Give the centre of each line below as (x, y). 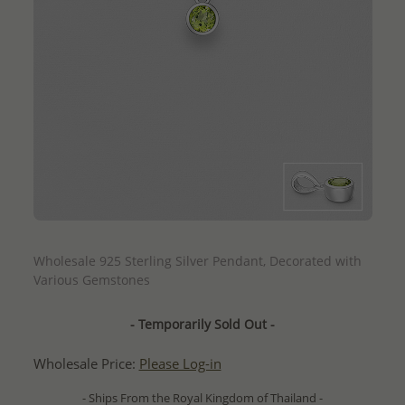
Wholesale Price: (86, 363)
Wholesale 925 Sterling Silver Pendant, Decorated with (197, 260)
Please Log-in (180, 363)
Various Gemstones (91, 279)
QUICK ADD (202, 235)
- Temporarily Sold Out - (202, 324)
